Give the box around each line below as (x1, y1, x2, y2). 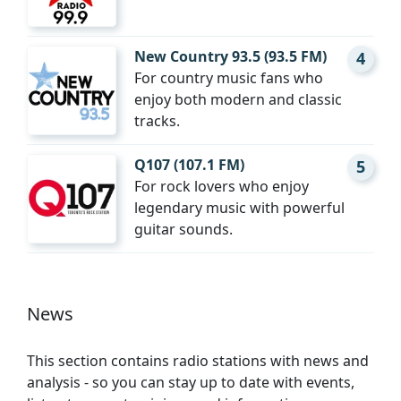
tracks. (134, 111, 180, 131)
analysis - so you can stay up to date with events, (27, 372, 354, 392)
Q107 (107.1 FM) (134, 155, 244, 175)
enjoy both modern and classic (134, 90, 342, 109)
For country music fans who (134, 68, 323, 88)
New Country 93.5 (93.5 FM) (134, 47, 327, 66)
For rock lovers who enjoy (134, 176, 309, 196)
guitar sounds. (134, 219, 233, 239)
